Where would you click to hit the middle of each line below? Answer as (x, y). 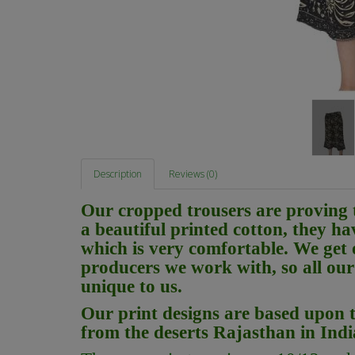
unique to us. (132, 287)
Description (118, 174)
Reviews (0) (193, 174)
